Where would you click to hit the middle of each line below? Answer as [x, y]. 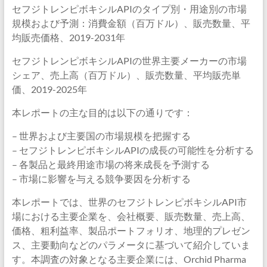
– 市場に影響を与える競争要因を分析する [101, 178]
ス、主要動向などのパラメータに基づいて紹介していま [131, 245]
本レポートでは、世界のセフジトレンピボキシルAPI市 [129, 202]
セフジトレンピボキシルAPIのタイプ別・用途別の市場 [129, 9]
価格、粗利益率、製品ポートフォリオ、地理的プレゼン [131, 230]
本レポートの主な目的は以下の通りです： [102, 112]
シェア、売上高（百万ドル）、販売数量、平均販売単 [126, 75]
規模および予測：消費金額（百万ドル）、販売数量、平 [131, 23]
